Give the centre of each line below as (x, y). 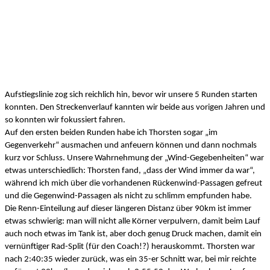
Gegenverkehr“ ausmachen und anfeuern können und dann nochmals (131, 145)
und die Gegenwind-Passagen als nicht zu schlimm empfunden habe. (129, 196)
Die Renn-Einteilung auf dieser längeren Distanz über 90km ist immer (128, 209)
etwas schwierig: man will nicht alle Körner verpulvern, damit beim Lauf (133, 221)
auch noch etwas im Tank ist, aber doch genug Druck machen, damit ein (133, 234)
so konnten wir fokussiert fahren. (66, 120)
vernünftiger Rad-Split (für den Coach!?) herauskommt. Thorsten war (130, 246)
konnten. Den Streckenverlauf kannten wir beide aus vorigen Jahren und (135, 107)
